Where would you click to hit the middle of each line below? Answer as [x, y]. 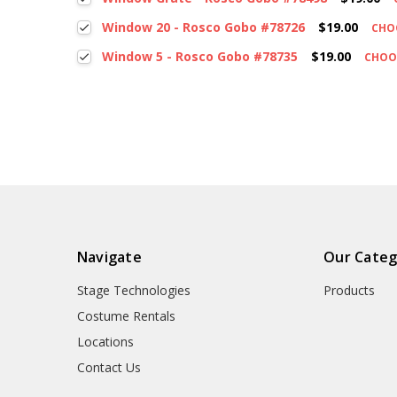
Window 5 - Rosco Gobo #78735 [200, 57]
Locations [105, 341]
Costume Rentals [126, 315]
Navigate [109, 257]
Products [350, 290]
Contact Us [109, 367]
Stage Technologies [133, 290]
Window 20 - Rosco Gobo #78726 [204, 27]
